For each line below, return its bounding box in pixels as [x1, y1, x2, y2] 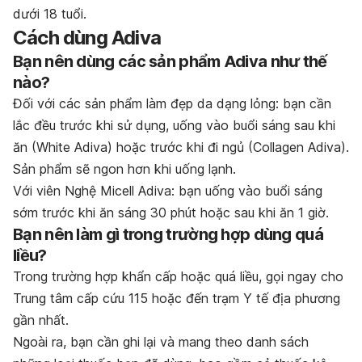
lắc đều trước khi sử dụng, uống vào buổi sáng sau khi [13, 116, 335, 133]
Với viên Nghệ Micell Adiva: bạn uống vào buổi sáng [13, 182, 322, 199]
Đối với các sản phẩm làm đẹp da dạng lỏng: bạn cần [13, 95, 331, 112]
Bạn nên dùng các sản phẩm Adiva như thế [13, 51, 327, 71]
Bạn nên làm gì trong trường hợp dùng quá [13, 224, 323, 244]
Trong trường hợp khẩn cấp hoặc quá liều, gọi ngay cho [13, 267, 343, 284]
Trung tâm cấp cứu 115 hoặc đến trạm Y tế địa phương [13, 289, 340, 306]
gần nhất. [13, 311, 69, 328]
